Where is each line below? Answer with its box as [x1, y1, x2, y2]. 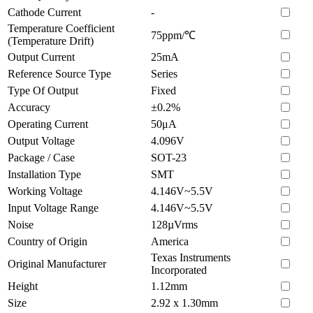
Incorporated [151, 263, 207, 276]
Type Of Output [8, 84, 78, 96]
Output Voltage [8, 134, 75, 147]
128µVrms [151, 218, 198, 231]
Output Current [8, 50, 75, 63]
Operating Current [8, 117, 88, 130]
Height [8, 279, 38, 292]
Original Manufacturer [8, 257, 106, 270]
